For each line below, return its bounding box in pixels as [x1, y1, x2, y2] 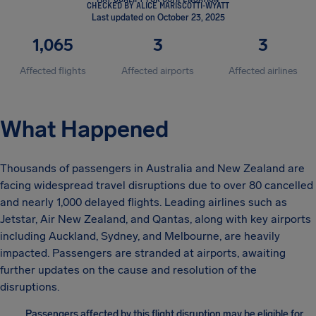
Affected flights [19, 65, 86, 77]
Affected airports [121, 65, 195, 77]
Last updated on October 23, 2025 [91, 13, 225, 23]
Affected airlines [229, 65, 298, 77]
